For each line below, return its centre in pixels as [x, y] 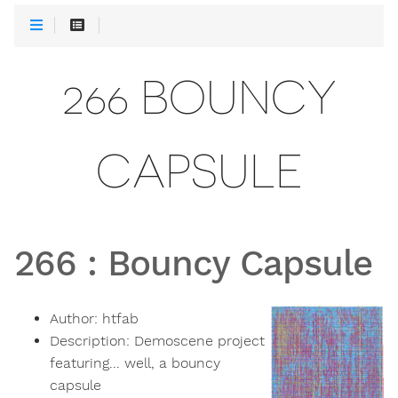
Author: [76, 319]
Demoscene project [199, 341]
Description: [92, 341]
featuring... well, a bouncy [135, 363]
